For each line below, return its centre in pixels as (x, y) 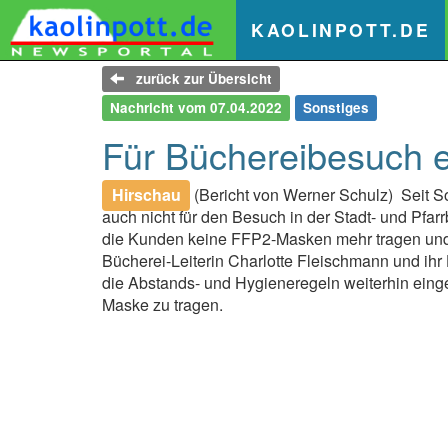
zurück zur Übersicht (198, 78)
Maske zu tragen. (162, 304)
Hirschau (146, 194)
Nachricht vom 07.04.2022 (196, 107)
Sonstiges (336, 107)
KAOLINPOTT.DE (341, 29)
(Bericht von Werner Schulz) (296, 194)
